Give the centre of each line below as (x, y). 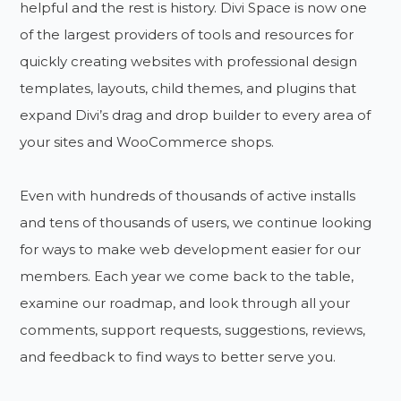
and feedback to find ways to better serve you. (178, 356)
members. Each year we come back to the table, (187, 276)
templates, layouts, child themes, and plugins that (188, 88)
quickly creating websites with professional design (189, 61)
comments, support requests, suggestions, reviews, (193, 329)
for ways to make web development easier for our (191, 249)
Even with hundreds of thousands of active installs (188, 195)
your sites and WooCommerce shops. (147, 141)
